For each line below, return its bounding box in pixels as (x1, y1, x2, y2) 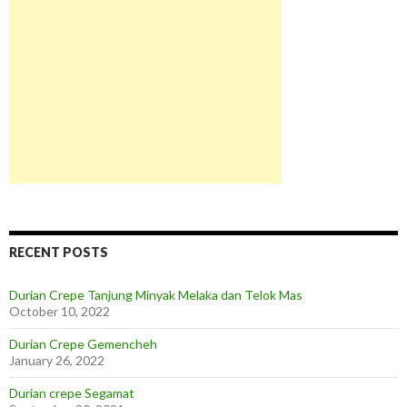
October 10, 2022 (9, 303, 110, 319)
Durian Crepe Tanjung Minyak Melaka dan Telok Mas (9, 287, 303, 303)
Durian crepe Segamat (9, 385, 134, 401)
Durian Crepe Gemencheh (9, 336, 157, 352)
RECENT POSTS (9, 244, 108, 260)
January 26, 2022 (9, 352, 104, 368)
